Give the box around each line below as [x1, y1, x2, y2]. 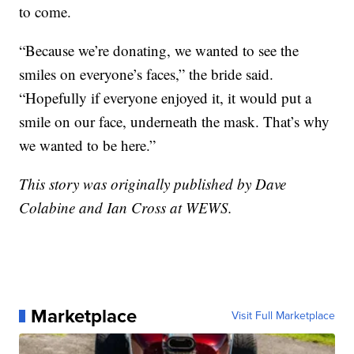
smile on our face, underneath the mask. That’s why [19, 111, 330, 132]
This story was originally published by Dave [19, 174, 287, 194]
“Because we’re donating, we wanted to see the [19, 40, 299, 61]
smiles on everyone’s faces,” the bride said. [19, 64, 274, 85]
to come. [19, 2, 72, 22]
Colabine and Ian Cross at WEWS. [19, 198, 233, 218]
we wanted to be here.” [19, 135, 156, 156]
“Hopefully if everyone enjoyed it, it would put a [19, 88, 312, 108]
